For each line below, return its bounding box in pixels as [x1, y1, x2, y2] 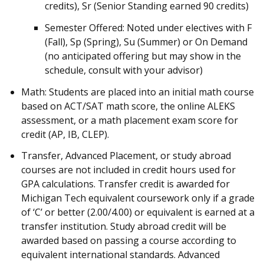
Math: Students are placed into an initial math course [21, 85, 254, 98]
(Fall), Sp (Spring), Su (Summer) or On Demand [45, 35, 247, 48]
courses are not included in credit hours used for [21, 163, 236, 177]
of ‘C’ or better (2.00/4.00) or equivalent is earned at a [21, 206, 255, 219]
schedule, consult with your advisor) [45, 63, 203, 77]
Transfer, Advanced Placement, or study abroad [21, 149, 231, 163]
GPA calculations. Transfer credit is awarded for [21, 177, 230, 191]
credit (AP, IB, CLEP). [21, 127, 109, 141]
